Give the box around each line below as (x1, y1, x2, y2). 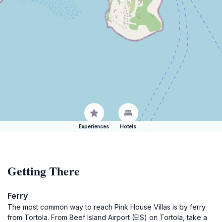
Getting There (7, 162, 80, 179)
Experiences (79, 123, 109, 129)
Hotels (120, 123, 136, 129)
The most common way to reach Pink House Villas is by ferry (7, 203, 206, 211)
